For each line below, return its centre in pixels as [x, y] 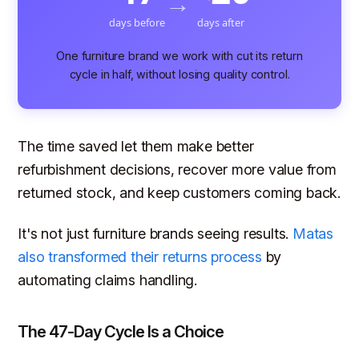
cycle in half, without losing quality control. [179, 75]
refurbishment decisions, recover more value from [177, 170]
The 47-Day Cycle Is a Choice [121, 331]
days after [220, 23]
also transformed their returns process [140, 256]
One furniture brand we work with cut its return [179, 56]
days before [137, 23]
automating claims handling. [108, 280]
